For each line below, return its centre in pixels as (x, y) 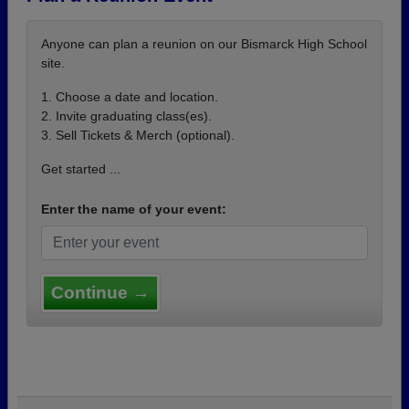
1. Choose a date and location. (130, 97)
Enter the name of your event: (134, 209)
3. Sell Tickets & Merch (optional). (138, 135)
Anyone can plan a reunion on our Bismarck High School (204, 44)
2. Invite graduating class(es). (126, 116)
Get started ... (81, 169)
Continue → (100, 293)
